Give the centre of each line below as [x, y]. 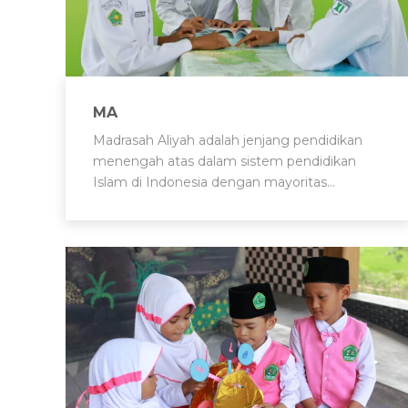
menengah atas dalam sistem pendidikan [224, 161]
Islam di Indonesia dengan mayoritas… [214, 182]
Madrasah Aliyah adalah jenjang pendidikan [228, 140]
